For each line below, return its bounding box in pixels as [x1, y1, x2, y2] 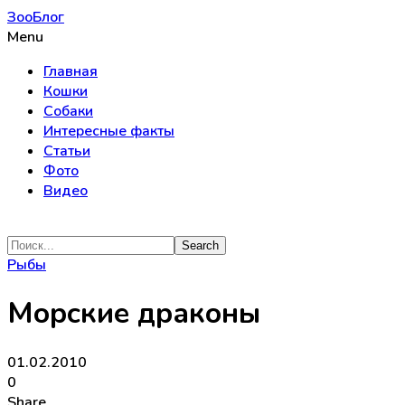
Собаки [43, 101, 93, 121]
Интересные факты [43, 121, 174, 141]
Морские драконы [7, 294, 260, 334]
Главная [43, 61, 98, 81]
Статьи [43, 141, 90, 161]
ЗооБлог [7, 7, 64, 27]
